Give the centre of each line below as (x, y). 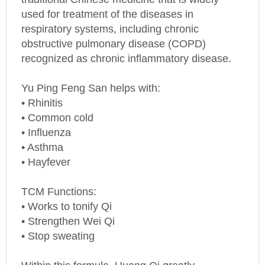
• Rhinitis (42, 90)
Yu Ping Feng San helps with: (91, 75)
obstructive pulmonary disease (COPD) (114, 31)
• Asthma (42, 135)
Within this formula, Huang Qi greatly (108, 253)
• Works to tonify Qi (67, 194)
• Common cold (57, 105)
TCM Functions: (59, 179)
